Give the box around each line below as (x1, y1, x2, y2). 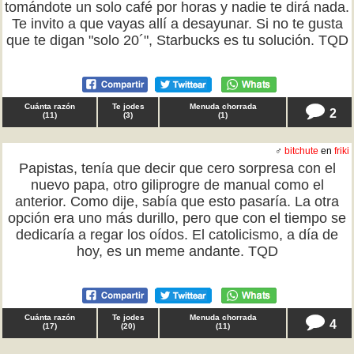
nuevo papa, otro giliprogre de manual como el (30, 177, 324, 193)
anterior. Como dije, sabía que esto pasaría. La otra (15, 194, 339, 209)
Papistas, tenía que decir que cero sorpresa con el (18, 160, 336, 176)
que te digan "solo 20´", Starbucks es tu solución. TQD (6, 32, 348, 48)
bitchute (284, 145, 318, 156)
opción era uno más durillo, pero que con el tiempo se (8, 210, 346, 226)
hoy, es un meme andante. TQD (76, 243, 278, 259)
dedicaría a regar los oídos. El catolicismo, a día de (16, 227, 338, 243)
